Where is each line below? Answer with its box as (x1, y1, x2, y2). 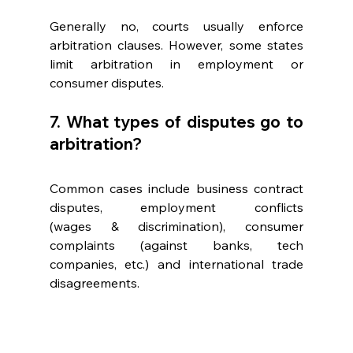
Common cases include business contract (49, 180, 304, 197)
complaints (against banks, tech (49, 237, 304, 254)
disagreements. (49, 275, 143, 292)
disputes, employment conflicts (49, 199, 304, 216)
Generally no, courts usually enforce (49, 18, 304, 35)
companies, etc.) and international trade (49, 256, 304, 273)
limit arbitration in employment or (49, 56, 304, 72)
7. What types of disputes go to (49, 112, 304, 132)
